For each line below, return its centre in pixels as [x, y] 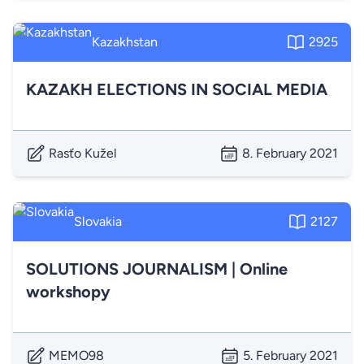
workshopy [68, 292]
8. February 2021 [290, 153]
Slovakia [98, 221]
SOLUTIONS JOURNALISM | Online [157, 269]
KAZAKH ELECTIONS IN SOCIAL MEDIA [177, 89]
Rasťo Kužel [83, 153]
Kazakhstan [125, 42]
